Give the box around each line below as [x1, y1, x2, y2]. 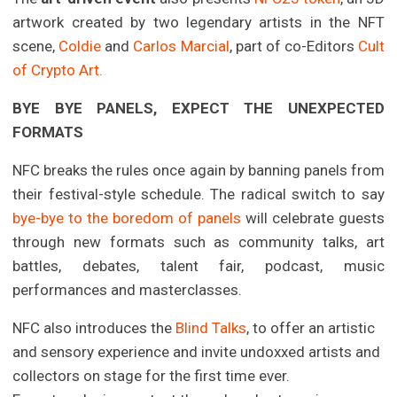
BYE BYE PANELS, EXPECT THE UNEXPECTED [12, 98, 385, 117]
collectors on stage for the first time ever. [12, 366, 291, 385]
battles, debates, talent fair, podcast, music [12, 256, 385, 275]
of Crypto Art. [12, 60, 104, 79]
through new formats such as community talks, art [12, 232, 385, 251]
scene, [12, 36, 59, 55]
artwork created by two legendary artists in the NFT [12, 12, 385, 31]
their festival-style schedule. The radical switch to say [12, 184, 385, 203]
